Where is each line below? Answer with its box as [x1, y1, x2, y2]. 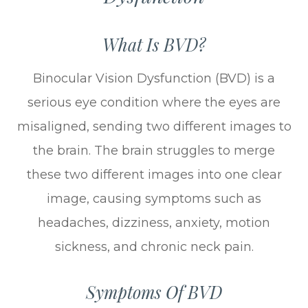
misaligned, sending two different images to [16, 118, 291, 134]
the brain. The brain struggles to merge [33, 142, 275, 158]
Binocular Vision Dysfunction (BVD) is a [33, 70, 275, 86]
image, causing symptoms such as [47, 190, 261, 206]
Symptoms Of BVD [86, 280, 222, 303]
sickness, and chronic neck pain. [54, 239, 254, 254]
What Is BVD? [102, 32, 206, 56]
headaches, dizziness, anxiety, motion [38, 214, 270, 230]
